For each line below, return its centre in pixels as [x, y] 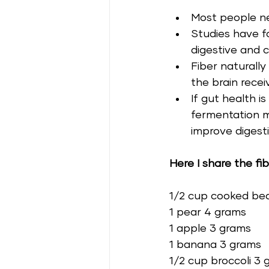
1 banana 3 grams [217, 245]
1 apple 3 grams [212, 228]
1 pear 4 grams [209, 212]
